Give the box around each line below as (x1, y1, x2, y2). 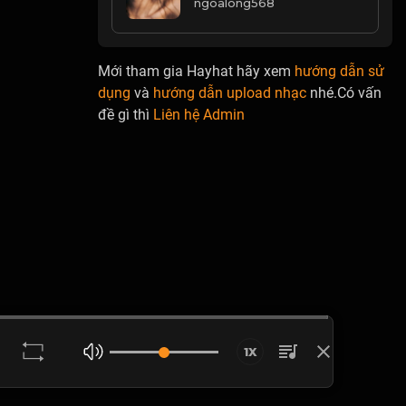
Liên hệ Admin (153, 106, 246, 124)
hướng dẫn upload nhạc (153, 84, 307, 102)
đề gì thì (98, 106, 154, 124)
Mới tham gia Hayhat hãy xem (98, 63, 295, 81)
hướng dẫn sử (295, 63, 385, 81)
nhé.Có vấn (306, 84, 382, 102)
